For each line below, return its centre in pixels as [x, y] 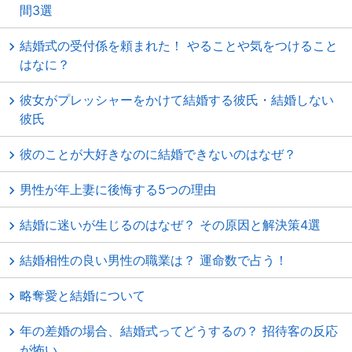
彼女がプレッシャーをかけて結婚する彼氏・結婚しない [177, 100]
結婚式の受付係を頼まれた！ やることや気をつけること [179, 46]
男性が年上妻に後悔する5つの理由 [118, 189]
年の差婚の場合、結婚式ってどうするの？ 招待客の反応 [179, 331]
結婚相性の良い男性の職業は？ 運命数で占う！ [154, 260]
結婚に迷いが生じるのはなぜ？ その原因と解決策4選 [170, 225]
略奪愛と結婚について [82, 295]
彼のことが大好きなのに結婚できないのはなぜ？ [158, 154]
